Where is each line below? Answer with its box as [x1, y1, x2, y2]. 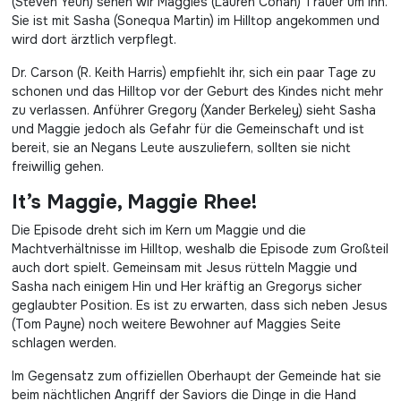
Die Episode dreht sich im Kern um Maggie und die [12, 222, 306, 238]
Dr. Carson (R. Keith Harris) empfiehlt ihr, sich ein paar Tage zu [12, 64, 376, 81]
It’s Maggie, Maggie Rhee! [12, 190, 257, 215]
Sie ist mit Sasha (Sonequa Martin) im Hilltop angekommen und [12, 13, 380, 29]
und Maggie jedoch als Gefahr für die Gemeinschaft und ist [12, 121, 364, 137]
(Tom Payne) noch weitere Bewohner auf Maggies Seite [12, 316, 341, 332]
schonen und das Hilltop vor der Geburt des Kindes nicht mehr [12, 83, 383, 99]
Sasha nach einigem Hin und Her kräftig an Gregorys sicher [12, 278, 362, 294]
